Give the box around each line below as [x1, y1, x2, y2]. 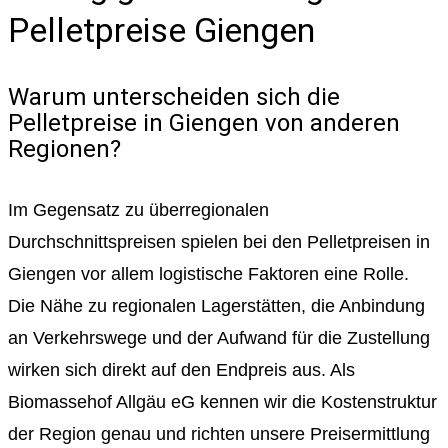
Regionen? [8, 135, 121, 164]
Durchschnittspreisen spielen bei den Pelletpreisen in [8, 232, 430, 253]
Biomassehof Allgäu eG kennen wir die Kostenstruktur [8, 392, 437, 413]
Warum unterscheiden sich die [8, 83, 340, 112]
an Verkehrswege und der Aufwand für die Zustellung [8, 328, 430, 349]
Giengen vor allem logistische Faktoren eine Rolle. [8, 264, 409, 285]
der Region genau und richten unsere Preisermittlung [8, 424, 430, 445]
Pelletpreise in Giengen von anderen [8, 109, 400, 138]
